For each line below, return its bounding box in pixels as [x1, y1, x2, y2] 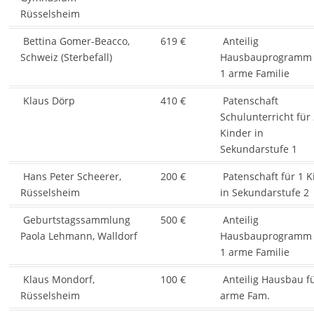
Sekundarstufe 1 [219, 142, 297, 156]
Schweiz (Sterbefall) [20, 50, 112, 64]
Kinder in [219, 126, 264, 140]
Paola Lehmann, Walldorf [20, 229, 137, 243]
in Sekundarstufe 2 [219, 186, 309, 200]
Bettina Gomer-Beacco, [20, 34, 130, 48]
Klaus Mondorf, [20, 273, 95, 287]
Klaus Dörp [20, 94, 75, 108]
